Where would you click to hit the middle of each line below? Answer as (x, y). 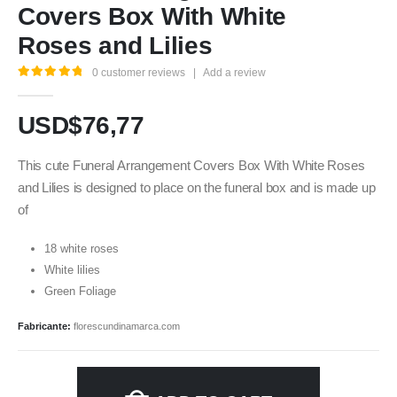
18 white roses (81, 248)
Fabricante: (46, 326)
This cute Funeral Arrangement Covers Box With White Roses (191, 166)
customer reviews (142, 73)
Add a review (235, 73)
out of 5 (64, 86)
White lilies (72, 269)
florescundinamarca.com (127, 326)
